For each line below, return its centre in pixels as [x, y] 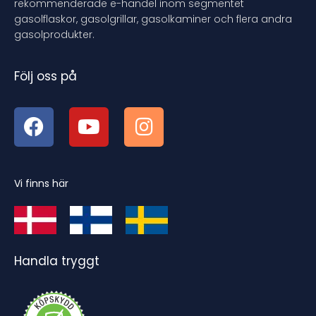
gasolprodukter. [54, 34]
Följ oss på [45, 76]
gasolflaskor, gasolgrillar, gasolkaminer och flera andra [153, 19]
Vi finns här [41, 183]
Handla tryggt [57, 261]
